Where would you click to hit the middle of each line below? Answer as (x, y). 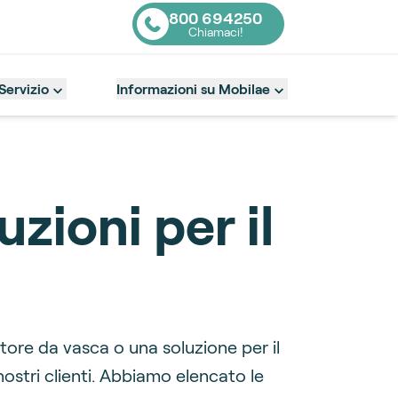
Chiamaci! (215, 31)
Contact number (189, 32)
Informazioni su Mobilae (193, 88)
